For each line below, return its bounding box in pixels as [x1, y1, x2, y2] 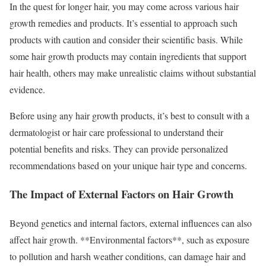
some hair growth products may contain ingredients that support [9, 49, 246, 62]
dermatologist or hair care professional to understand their [9, 125, 223, 138]
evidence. [9, 83, 45, 96]
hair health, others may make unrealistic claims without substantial [9, 66, 256, 79]
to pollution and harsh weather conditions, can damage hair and [9, 250, 246, 262]
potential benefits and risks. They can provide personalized [9, 142, 228, 155]
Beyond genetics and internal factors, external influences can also [9, 217, 252, 229]
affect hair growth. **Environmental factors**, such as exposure [9, 233, 249, 246]
